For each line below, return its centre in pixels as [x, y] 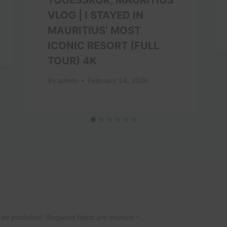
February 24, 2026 [118, 80]
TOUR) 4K [72, 61]
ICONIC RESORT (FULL [103, 45]
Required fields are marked [91, 217]
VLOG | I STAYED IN [95, 15]
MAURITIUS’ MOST [94, 30]
